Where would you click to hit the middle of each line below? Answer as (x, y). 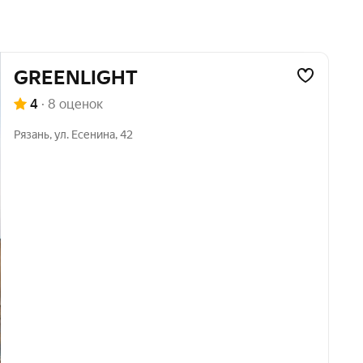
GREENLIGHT (83, 78)
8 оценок (75, 104)
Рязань (31, 135)
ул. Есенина (84, 135)
